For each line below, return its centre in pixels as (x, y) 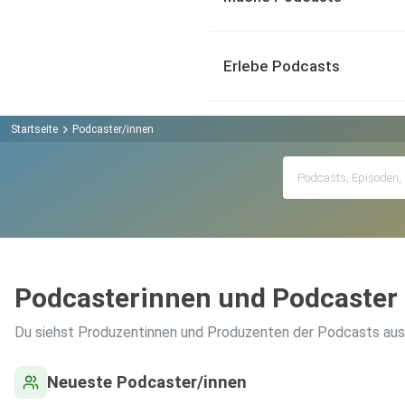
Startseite (34, 129)
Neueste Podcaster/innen (147, 382)
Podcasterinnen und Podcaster (206, 298)
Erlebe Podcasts (282, 66)
